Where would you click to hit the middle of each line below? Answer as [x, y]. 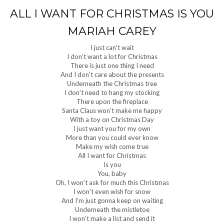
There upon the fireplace [112, 101]
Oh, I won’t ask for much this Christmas [112, 182]
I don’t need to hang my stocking [112, 92]
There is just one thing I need [112, 65]
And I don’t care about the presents [112, 74]
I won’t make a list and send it [112, 218]
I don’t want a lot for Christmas [112, 56]
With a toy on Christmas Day [112, 119]
